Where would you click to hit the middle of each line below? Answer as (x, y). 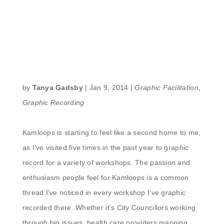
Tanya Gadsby (57, 87)
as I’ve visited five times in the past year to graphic (105, 147)
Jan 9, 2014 (109, 87)
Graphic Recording (53, 102)
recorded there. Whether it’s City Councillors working (109, 207)
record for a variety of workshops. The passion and (106, 162)
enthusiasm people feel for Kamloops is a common (105, 177)
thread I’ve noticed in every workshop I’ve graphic (104, 192)
